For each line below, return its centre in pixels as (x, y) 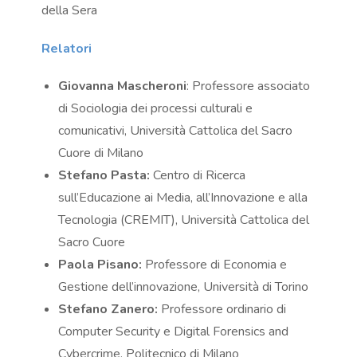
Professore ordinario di (222, 310)
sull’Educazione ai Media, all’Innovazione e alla (183, 198)
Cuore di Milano (101, 153)
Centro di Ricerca (198, 176)
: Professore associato (249, 86)
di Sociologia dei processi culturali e (156, 109)
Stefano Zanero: (108, 310)
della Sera (70, 11)
